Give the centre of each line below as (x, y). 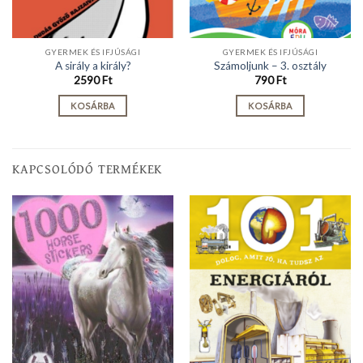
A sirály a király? (93, 65)
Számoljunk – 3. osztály (270, 65)
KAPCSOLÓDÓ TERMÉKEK (88, 168)
